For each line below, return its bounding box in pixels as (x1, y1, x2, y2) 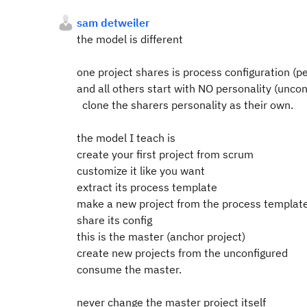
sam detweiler (77, 16, 149, 29)
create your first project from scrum (77, 147, 254, 161)
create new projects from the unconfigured (77, 246, 288, 260)
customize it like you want (77, 164, 205, 177)
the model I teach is (77, 131, 175, 145)
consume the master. (77, 262, 182, 276)
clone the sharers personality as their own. (77, 98, 293, 112)
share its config (77, 213, 152, 227)
